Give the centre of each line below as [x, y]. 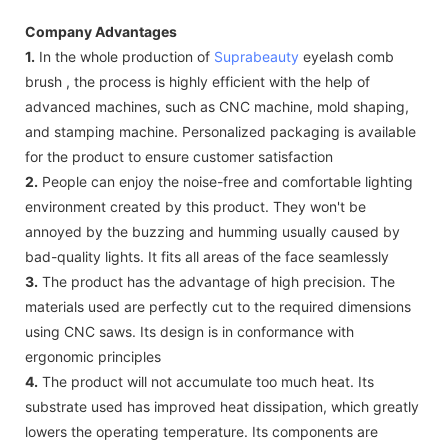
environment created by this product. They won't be [195, 206]
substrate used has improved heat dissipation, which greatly [222, 406]
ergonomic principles [93, 356]
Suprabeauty [256, 56]
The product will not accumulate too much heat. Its [206, 381]
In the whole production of [124, 56]
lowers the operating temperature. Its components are [201, 431]
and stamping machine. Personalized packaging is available [220, 131]
